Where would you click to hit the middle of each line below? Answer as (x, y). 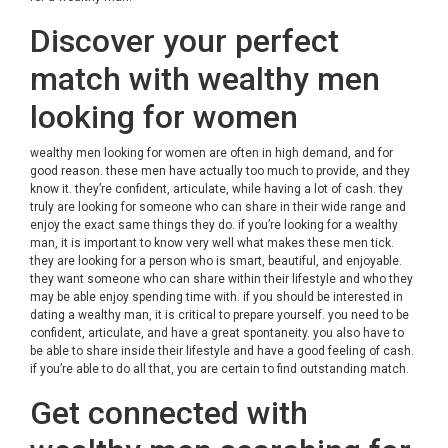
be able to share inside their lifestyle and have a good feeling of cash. (222, 351)
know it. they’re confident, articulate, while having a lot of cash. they (216, 189)
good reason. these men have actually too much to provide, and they (220, 171)
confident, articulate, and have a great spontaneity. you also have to (217, 333)
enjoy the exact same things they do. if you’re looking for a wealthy (214, 225)
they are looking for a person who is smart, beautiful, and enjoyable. (216, 261)
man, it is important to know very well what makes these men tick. (212, 243)
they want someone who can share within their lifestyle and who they (221, 279)
